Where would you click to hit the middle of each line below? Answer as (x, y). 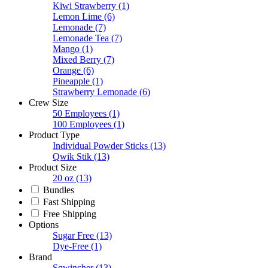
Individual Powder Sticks (100, 146)
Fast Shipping (69, 202)
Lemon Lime (77, 17)
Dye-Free (71, 246)
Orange (67, 71)
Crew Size (48, 103)
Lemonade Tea (81, 38)
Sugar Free (73, 236)
